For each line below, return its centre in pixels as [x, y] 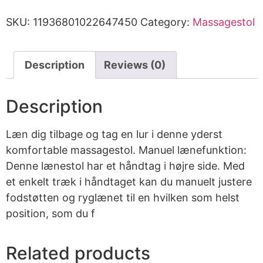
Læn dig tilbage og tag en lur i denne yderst [114, 134]
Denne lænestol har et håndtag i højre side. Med [125, 166]
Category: [166, 22]
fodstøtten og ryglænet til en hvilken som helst [123, 198]
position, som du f [50, 214]
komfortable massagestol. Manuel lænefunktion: [126, 150]
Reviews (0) [135, 65]
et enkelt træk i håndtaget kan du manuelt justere [129, 182]
